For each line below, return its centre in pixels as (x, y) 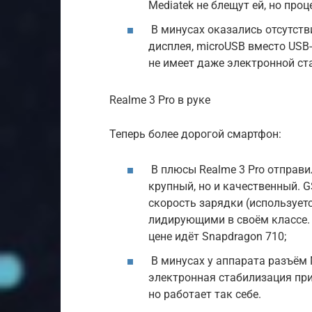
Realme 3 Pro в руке (160, 100)
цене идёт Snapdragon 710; (217, 236)
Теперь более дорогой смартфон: (195, 134)
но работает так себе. (205, 294)
